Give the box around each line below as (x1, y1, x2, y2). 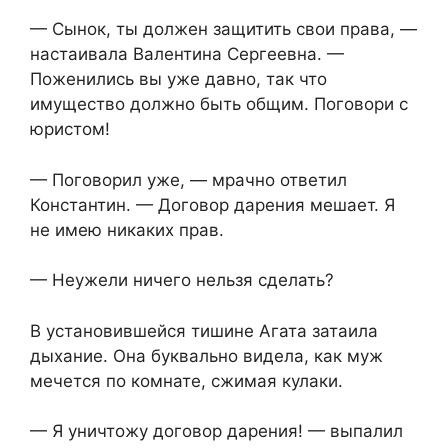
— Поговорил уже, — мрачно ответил (30, 169, 347, 190)
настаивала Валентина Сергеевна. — (30, 44, 344, 65)
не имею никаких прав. (30, 219, 224, 240)
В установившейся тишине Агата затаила (30, 320, 378, 341)
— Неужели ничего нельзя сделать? (30, 270, 334, 291)
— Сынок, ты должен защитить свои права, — (30, 19, 417, 40)
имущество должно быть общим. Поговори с (30, 94, 408, 115)
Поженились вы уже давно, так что (30, 69, 327, 90)
